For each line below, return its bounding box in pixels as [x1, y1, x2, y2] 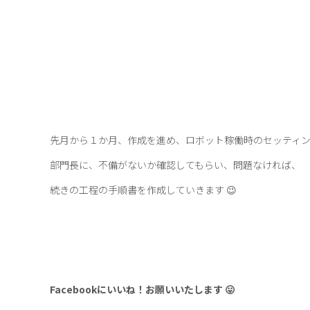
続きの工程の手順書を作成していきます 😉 [50, 183, 237, 197]
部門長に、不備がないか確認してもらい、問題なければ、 [50, 158, 301, 172]
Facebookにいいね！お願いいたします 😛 [50, 282, 235, 296]
